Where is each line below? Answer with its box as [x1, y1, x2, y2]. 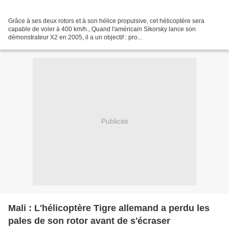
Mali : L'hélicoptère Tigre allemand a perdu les [8, 202, 210, 213]
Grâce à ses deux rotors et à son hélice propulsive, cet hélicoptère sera [8, 17, 204, 25]
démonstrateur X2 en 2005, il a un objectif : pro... [8, 33, 142, 41]
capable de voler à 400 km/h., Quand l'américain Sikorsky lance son [8, 25, 196, 33]
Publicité [101, 117, 128, 126]
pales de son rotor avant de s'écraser [8, 215, 170, 226]
